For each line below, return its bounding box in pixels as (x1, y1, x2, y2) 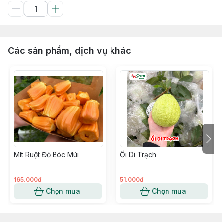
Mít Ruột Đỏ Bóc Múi (14, 150, 79, 159)
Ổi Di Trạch (120, 150, 156, 159)
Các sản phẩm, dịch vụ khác (8, 45, 131, 55)
